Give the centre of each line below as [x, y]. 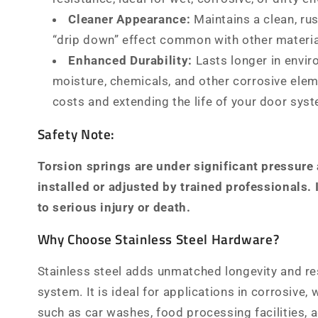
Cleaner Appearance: [130, 19]
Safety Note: [76, 134]
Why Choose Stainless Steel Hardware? [158, 240]
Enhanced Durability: [130, 60]
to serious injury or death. [114, 207]
